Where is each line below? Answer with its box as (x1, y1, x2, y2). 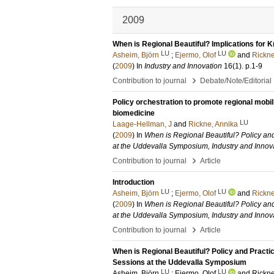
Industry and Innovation (144, 62, 222, 70)
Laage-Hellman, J (113, 120, 172, 128)
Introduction (113, 178, 154, 187)
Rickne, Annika (188, 120, 238, 128)
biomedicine (113, 109, 155, 117)
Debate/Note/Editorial (200, 76, 272, 85)
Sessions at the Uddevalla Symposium (113, 258, 246, 267)
